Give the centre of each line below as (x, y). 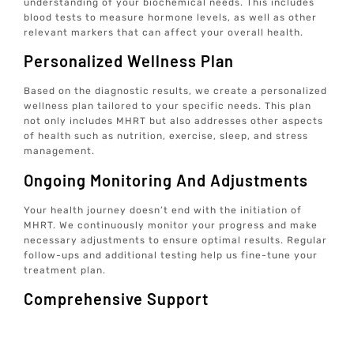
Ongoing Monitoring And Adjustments (166, 180)
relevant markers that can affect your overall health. (164, 32)
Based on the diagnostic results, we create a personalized (176, 91)
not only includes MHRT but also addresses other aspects (174, 121)
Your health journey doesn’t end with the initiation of (163, 210)
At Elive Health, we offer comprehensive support (152, 328)
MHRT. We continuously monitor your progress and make (171, 225)
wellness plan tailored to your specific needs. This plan (168, 106)
